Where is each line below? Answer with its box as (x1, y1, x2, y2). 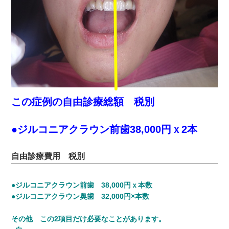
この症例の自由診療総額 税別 (11, 96, 154, 108)
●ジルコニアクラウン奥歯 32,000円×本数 (11, 192, 149, 201)
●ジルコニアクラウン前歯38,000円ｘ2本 (11, 124, 197, 135)
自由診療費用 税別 (11, 152, 85, 161)
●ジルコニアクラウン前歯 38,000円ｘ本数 (11, 181, 152, 190)
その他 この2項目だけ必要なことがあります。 (11, 215, 166, 223)
